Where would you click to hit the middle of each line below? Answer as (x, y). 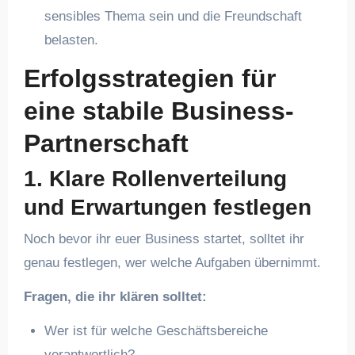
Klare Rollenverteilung (168, 179)
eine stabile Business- (158, 111)
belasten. (71, 40)
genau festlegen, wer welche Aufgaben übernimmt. (172, 262)
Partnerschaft (106, 143)
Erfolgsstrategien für (149, 78)
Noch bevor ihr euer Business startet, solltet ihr (164, 239)
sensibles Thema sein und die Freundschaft (173, 16)
